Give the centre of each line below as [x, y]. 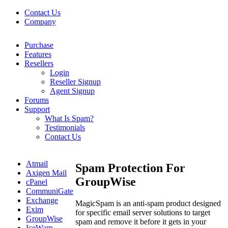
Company [40, 22]
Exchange [42, 200]
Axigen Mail [46, 173]
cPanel [37, 182]
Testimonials [65, 127]
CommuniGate [50, 191]
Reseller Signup [75, 82]
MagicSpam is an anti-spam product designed [148, 203]
